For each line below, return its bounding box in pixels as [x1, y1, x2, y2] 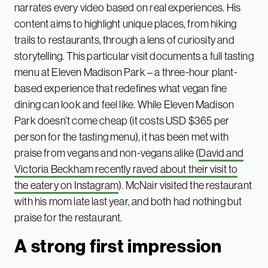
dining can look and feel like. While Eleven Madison [14, 97, 234, 111]
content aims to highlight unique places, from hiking [14, 16, 237, 31]
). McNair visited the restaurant [118, 178, 252, 192]
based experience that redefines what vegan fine [14, 81, 227, 95]
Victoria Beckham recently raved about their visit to [14, 162, 238, 176]
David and [199, 145, 244, 160]
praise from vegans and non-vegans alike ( [14, 145, 199, 160]
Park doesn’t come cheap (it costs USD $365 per [14, 113, 230, 127]
